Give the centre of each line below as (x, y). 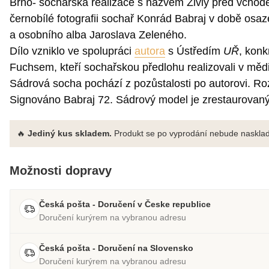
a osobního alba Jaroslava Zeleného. (100, 35)
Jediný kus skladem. (70, 134)
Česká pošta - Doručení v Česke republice (125, 204)
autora (150, 51)
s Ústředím (194, 51)
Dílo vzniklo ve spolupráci (72, 51)
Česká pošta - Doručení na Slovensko (116, 248)
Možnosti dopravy (61, 171)
